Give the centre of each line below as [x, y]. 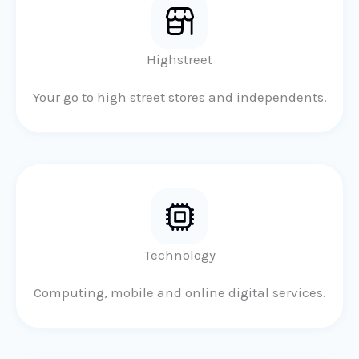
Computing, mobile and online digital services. [179, 293]
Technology [179, 255]
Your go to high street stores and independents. [179, 97]
